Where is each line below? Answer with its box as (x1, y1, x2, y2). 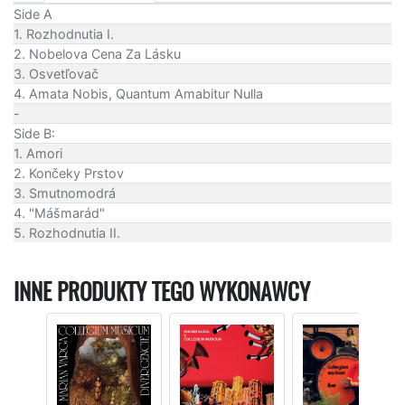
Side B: (14, 125, 55, 141)
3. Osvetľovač (14, 65, 99, 81)
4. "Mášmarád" (14, 204, 105, 221)
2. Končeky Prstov (14, 165, 124, 181)
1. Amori (14, 145, 62, 161)
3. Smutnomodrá (14, 184, 116, 201)
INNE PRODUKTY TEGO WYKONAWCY (14, 276, 310, 307)
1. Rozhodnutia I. (14, 25, 114, 42)
